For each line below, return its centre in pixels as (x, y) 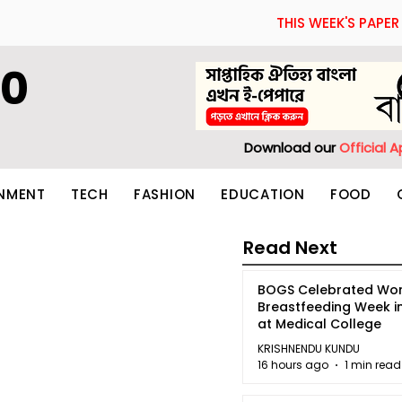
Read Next (290, 248)
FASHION (164, 194)
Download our (292, 148)
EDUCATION (263, 194)
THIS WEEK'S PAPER (338, 23)
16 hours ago (293, 365)
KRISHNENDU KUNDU (309, 348)
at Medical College (319, 324)
